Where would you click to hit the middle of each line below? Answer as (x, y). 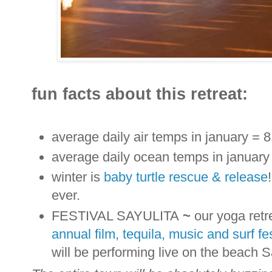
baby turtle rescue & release (186, 177)
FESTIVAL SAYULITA (115, 216)
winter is (78, 177)
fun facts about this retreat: (142, 94)
